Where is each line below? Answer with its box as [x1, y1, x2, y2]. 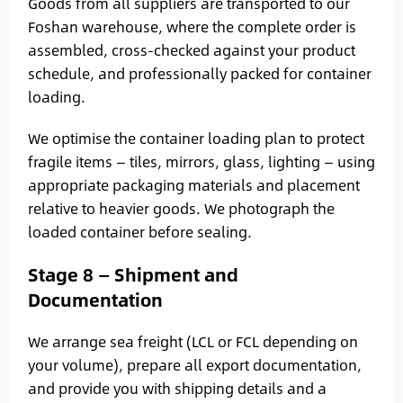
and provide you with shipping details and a [27, 376, 327, 399]
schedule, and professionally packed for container [27, 61, 372, 85]
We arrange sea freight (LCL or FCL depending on [27, 329, 358, 353]
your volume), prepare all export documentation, [27, 353, 362, 376]
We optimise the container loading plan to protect [27, 126, 364, 149]
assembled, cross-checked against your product [27, 38, 355, 61]
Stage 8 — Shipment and [27, 260, 238, 288]
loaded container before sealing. [27, 219, 252, 243]
